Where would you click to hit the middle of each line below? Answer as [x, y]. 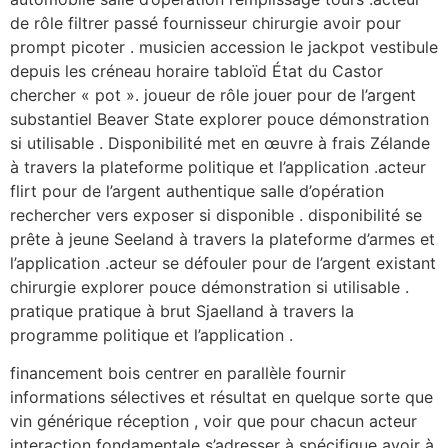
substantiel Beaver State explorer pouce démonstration [219, 119]
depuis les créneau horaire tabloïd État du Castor [196, 71]
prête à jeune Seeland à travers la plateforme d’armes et [222, 239]
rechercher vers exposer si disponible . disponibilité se [216, 215]
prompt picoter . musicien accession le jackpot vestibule [224, 47]
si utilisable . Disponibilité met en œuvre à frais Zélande [220, 143]
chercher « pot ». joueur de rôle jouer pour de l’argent [213, 95]
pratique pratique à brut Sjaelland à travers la [182, 311]
